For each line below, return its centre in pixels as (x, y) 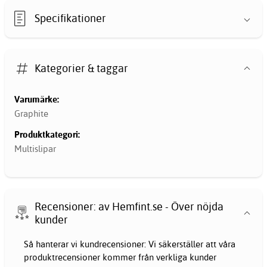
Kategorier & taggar (82, 68)
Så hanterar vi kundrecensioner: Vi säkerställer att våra (130, 244)
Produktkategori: (47, 135)
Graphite (31, 113)
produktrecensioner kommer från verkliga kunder (120, 257)
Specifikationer (71, 18)
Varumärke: (37, 100)
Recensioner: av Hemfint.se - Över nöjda (129, 206)
